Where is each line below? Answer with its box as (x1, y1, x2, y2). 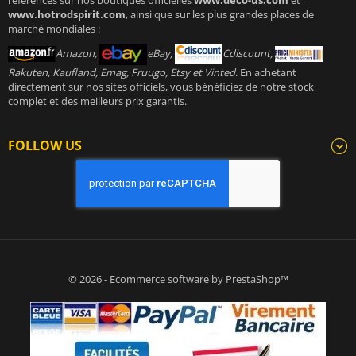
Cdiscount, (222, 45, 275, 60)
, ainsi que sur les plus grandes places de (126, 6, 314, 21)
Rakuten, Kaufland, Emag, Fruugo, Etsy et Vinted (8, 64, 235, 79)
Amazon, (56, 45, 99, 60)
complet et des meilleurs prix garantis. (8, 93, 187, 108)
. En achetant (235, 64, 296, 79)
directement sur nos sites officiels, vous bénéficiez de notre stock (8, 79, 314, 94)
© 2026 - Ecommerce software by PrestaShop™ (68, 271, 288, 286)
